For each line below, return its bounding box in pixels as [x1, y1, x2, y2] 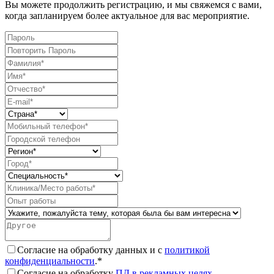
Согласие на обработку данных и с [17, 245, 165, 256]
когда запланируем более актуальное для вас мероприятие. [5, 10, 250, 21]
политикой [165, 245, 210, 256]
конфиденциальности [5, 256, 95, 267]
